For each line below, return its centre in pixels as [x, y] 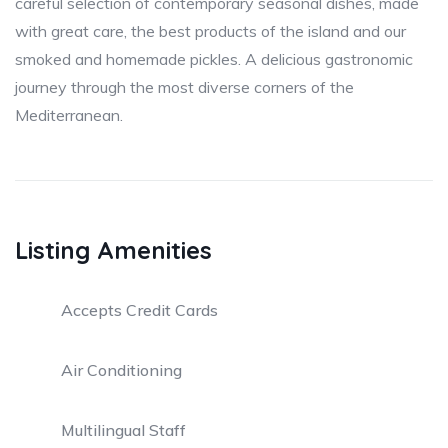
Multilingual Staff [123, 430]
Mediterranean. [69, 115]
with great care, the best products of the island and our [210, 31]
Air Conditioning [121, 370]
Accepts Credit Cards [139, 310]
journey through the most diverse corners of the [184, 87]
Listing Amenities [113, 250]
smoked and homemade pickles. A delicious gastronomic [214, 59]
